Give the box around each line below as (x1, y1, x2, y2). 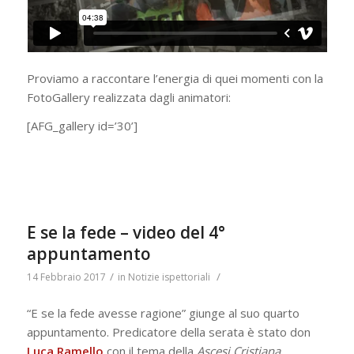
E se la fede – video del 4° (26, 220, 225, 243)
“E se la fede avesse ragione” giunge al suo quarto (26, 304, 299, 321)
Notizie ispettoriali (127, 269, 210, 284)
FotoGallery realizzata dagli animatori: (26, 88, 231, 105)
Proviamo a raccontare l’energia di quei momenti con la (26, 70, 323, 86)
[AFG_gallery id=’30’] (26, 118, 137, 134)
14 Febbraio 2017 (26, 269, 106, 284)
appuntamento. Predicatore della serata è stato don (26, 323, 311, 340)
